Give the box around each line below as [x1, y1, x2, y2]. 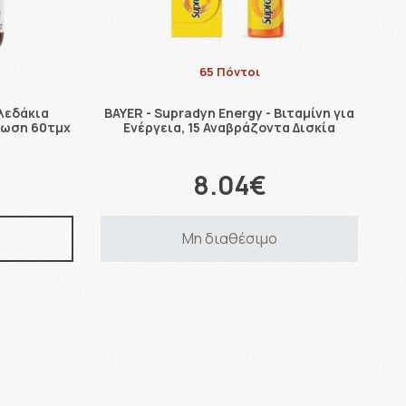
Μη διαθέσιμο [181, 227, 277, 248]
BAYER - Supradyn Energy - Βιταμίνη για [104, 103, 355, 121]
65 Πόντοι [198, 63, 260, 80]
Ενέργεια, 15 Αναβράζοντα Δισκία [123, 118, 336, 136]
